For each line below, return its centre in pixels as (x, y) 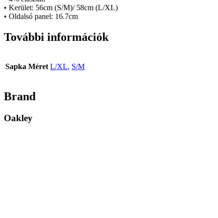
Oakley (18, 118)
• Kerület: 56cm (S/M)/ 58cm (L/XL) (61, 7)
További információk (56, 37)
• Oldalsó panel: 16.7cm (41, 16)
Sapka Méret (27, 67)
